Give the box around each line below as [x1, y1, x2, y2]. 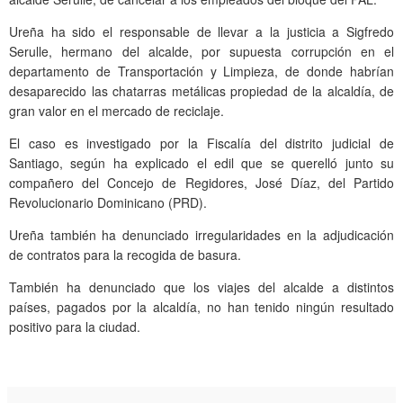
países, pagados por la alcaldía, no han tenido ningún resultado [9, 298, 394, 317]
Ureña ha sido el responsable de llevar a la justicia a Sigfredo [9, 22, 394, 41]
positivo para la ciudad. [9, 318, 140, 336]
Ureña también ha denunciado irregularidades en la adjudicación [9, 226, 394, 245]
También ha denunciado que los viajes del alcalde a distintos [9, 278, 394, 297]
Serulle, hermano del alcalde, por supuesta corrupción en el [9, 42, 394, 61]
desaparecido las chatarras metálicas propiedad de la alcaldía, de [9, 82, 394, 101]
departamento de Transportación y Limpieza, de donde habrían [9, 62, 394, 81]
